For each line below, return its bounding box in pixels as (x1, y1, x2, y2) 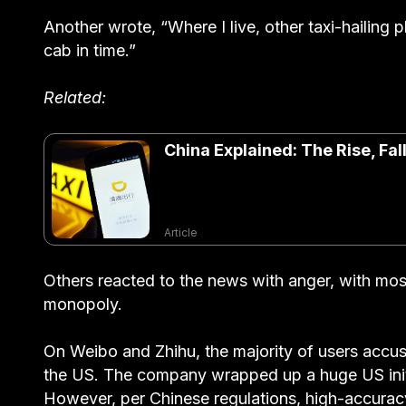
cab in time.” (43, 41, 136, 61)
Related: (43, 88, 106, 108)
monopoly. (43, 295, 122, 314)
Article (164, 226, 198, 240)
